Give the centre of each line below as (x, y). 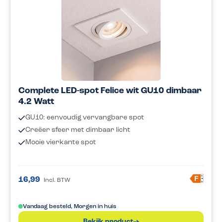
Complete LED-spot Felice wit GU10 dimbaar (110, 91)
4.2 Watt (36, 102)
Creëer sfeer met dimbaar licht (78, 130)
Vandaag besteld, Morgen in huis (70, 207)
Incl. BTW (57, 181)
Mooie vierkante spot (61, 143)
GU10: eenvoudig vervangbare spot (85, 118)
